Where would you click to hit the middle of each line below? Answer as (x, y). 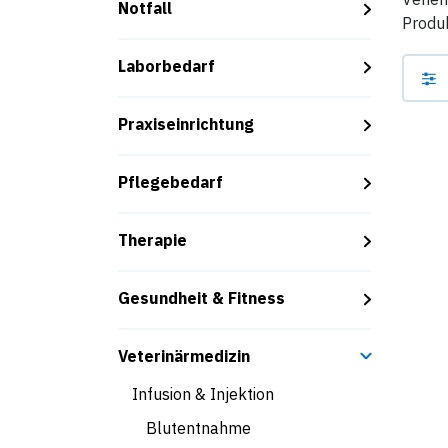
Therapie (152, 240)
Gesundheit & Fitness (201, 298)
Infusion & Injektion (203, 394)
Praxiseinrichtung (186, 124)
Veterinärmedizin (184, 356)
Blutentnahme (198, 428)
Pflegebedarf (170, 182)
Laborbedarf (166, 66)
